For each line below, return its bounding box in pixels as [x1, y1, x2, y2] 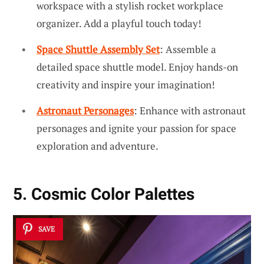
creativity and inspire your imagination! [37, 78, 215, 92]
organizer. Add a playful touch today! [37, 16, 202, 31]
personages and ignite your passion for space [37, 121, 236, 135]
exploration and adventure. [37, 138, 159, 153]
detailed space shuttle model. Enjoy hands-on [37, 60, 238, 74]
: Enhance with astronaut [134, 103, 246, 117]
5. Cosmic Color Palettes [13, 184, 194, 204]
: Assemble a [160, 42, 216, 57]
